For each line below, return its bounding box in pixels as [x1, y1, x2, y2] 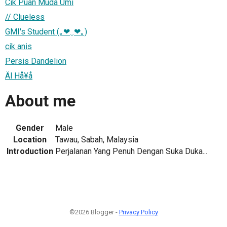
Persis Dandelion [5, 56, 66, 66]
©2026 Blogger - [69, 208, 119, 216]
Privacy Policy [119, 208, 158, 216]
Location [13, 134, 47, 144]
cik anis [5, 41, 32, 51]
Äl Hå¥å [5, 70, 32, 81]
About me [5, 91, 75, 111]
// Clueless [5, 12, 45, 22]
